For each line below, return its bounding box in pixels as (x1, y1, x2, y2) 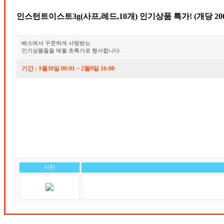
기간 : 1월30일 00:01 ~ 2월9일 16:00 (21, 65, 114, 72)
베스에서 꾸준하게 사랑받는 (21, 40, 90, 46)
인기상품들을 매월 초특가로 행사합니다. (21, 47, 121, 53)
